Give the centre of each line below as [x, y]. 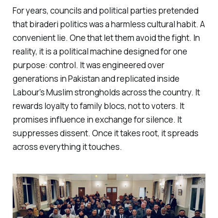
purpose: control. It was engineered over [88, 65]
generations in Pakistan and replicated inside [96, 78]
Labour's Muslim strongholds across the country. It [106, 92]
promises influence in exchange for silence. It [97, 119]
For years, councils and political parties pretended [105, 10]
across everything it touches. [67, 146]
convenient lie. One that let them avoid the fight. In [106, 37]
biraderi [44, 24]
